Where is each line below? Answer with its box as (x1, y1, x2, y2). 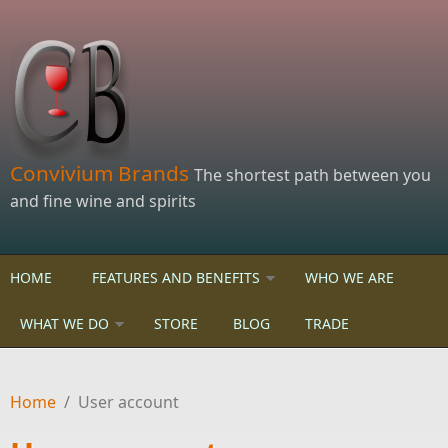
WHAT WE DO (20, 314, 109, 333)
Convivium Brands (10, 159, 194, 187)
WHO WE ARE (305, 268, 394, 287)
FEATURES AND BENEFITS (92, 268, 260, 287)
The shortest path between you (194, 164, 431, 186)
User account (78, 391, 179, 413)
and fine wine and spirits (10, 190, 196, 212)
